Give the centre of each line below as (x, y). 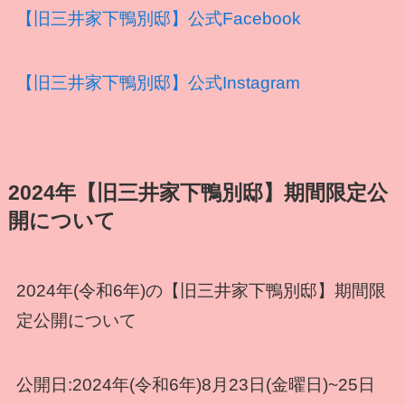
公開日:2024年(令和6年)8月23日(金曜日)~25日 (195, 384)
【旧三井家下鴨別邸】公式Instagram (158, 82)
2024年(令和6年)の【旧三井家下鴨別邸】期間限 (201, 290)
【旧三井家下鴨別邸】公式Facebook (158, 18)
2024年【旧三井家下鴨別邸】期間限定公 (198, 193)
